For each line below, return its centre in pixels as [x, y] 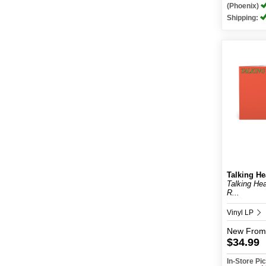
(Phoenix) [244, 6]
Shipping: [244, 18]
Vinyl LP [241, 213]
